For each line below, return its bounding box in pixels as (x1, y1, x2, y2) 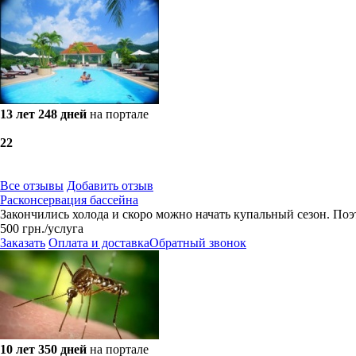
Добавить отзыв (67, 179, 153, 192)
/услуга (44, 222, 83, 235)
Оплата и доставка (48, 236, 149, 250)
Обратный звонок (149, 236, 246, 250)
